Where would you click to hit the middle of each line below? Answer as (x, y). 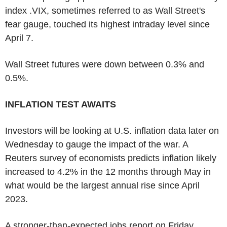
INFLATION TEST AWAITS (62, 104)
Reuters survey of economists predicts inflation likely (111, 158)
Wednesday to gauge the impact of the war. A (97, 144)
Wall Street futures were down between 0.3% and (105, 64)
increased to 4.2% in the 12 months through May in (108, 172)
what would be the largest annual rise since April (102, 185)
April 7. (26, 38)
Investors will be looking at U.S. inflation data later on (112, 130)
